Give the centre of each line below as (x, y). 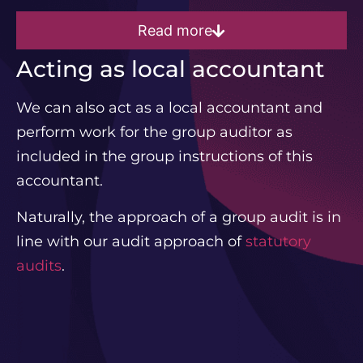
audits (39, 265)
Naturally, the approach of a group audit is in (179, 217)
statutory (278, 241)
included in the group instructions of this (164, 157)
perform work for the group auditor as (154, 132)
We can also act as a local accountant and (169, 108)
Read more (175, 31)
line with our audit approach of (131, 241)
